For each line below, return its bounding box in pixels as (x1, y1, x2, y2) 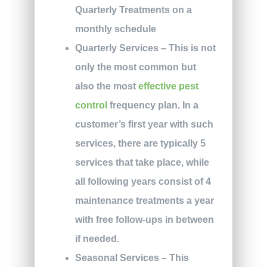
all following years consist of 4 (74, 176, 211, 187)
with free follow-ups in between (74, 215, 214, 225)
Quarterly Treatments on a (74, 5, 192, 15)
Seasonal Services (74, 253, 159, 263)
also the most (74, 81, 138, 92)
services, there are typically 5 (74, 138, 206, 149)
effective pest (138, 81, 198, 92)
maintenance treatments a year (74, 195, 214, 206)
